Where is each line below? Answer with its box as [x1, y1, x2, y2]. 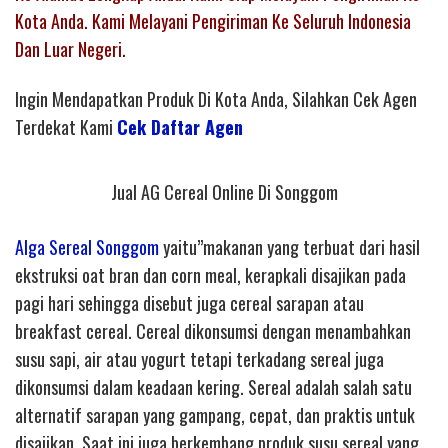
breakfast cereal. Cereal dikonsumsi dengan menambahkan [15, 318, 411, 345]
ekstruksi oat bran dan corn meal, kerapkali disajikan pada [15, 262, 406, 289]
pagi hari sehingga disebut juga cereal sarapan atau [15, 290, 364, 317]
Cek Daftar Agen [117, 114, 243, 141]
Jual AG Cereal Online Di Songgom [110, 179, 338, 206]
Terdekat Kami [15, 114, 117, 141]
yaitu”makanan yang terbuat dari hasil [159, 234, 420, 261]
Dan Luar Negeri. [15, 35, 126, 62]
